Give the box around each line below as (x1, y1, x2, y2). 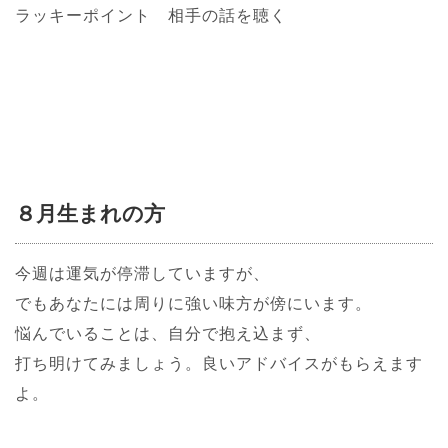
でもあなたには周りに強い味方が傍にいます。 (15, 291, 372, 314)
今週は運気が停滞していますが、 (15, 261, 270, 284)
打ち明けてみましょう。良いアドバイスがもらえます (15, 351, 423, 374)
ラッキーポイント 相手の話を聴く (15, 3, 287, 26)
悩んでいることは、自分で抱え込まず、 (15, 321, 321, 344)
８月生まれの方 (15, 198, 165, 227)
